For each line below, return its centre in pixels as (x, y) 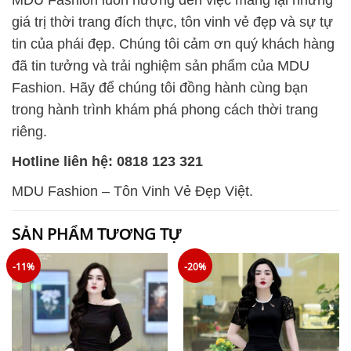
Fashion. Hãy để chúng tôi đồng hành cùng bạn (160, 87)
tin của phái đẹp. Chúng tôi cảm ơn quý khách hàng (173, 43)
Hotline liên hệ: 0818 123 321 (107, 161)
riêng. (29, 131)
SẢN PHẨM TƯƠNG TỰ (97, 232)
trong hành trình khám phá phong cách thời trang (165, 109)
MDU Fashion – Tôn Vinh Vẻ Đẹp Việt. (132, 191)
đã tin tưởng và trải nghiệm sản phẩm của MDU (161, 65)
